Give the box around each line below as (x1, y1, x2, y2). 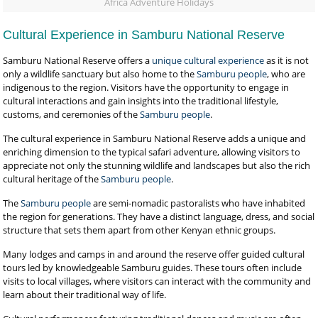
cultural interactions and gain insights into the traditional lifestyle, (3, 94, 279, 107)
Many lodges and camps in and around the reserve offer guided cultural (3, 248, 305, 261)
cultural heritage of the (3, 172, 102, 185)
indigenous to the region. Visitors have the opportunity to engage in (3, 81, 290, 94)
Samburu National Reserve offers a (3, 54, 153, 67)
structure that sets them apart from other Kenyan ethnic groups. (3, 224, 276, 236)
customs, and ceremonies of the (3, 108, 141, 121)
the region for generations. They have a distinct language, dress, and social (3, 210, 315, 223)
